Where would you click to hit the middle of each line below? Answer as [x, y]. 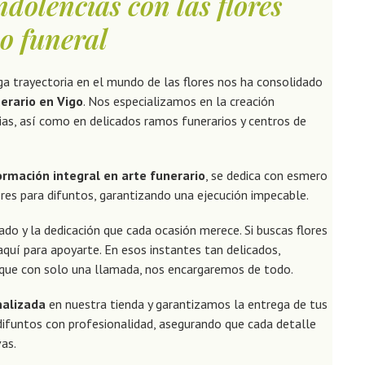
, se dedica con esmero [266, 175]
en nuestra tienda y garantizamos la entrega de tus [187, 304]
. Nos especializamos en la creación [179, 101]
